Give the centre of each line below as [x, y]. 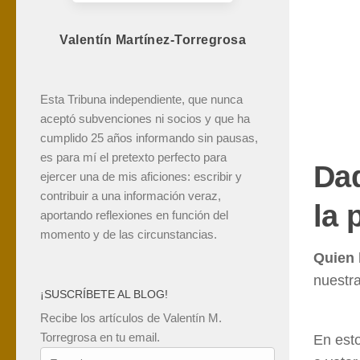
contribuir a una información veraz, [131, 196]
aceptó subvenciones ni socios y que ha [145, 119]
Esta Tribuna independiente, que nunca [141, 100]
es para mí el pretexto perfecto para [133, 157]
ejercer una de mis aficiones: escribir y [141, 177]
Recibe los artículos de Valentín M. [131, 318]
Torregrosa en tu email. [100, 337]
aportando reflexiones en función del [134, 215]
